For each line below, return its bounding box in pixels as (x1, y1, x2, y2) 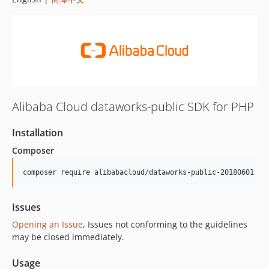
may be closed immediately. (12, 231, 124, 243)
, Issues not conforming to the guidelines (83, 218, 247, 230)
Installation (12, 125, 63, 139)
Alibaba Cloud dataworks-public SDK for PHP (12, 98, 254, 115)
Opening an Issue (12, 218, 83, 230)
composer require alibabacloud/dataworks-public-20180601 (23, 168, 254, 177)
